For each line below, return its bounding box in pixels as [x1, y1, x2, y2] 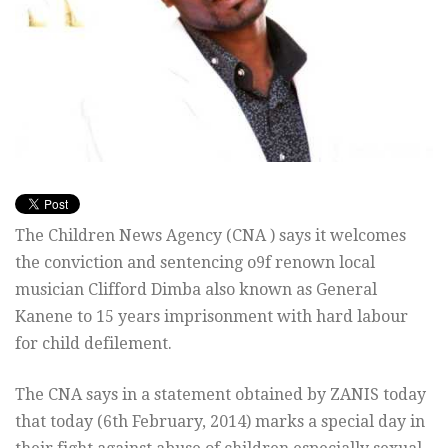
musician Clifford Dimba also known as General [15, 279, 377, 299]
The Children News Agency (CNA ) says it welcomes [15, 225, 406, 245]
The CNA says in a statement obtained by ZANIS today [15, 384, 426, 404]
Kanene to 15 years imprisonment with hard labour [15, 306, 408, 326]
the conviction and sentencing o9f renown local [15, 252, 375, 272]
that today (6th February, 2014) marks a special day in [15, 411, 425, 431]
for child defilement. [15, 333, 172, 353]
